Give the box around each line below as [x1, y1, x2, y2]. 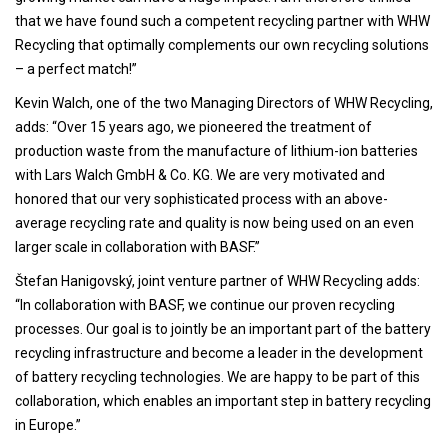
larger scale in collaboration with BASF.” [15, 238, 260, 255]
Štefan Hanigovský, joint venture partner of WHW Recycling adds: [15, 272, 420, 289]
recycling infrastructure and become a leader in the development [15, 344, 423, 361]
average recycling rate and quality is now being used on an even [15, 214, 414, 231]
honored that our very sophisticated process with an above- [15, 190, 388, 207]
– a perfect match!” [15, 60, 137, 77]
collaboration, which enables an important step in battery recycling [15, 392, 431, 409]
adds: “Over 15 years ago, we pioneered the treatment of [15, 118, 372, 135]
